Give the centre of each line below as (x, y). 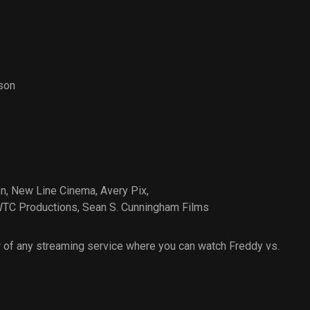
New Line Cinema (53, 191)
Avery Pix (124, 191)
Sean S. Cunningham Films (146, 207)
